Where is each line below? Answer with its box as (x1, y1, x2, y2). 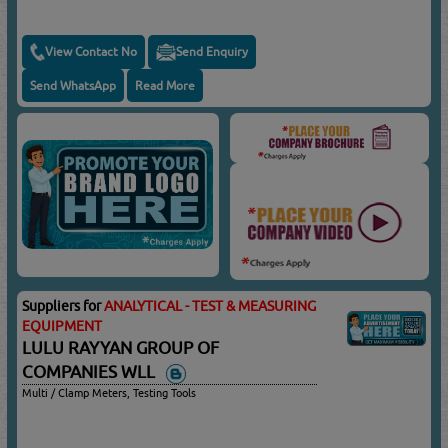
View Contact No (45, 44, 138, 60)
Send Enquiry (176, 44, 249, 60)
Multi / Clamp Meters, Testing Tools (22, 386, 197, 400)
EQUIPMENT (22, 317, 103, 334)
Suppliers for (22, 297, 105, 314)
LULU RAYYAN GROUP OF (22, 337, 220, 358)
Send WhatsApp (30, 77, 117, 93)
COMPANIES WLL (22, 361, 164, 382)
